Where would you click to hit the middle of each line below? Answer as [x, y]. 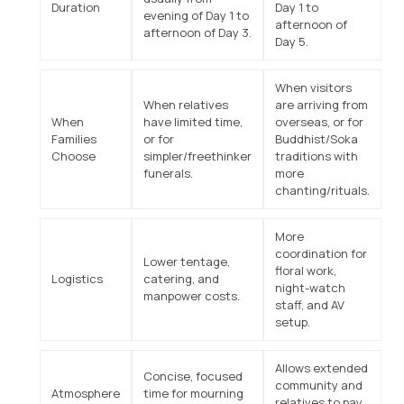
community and [319, 385]
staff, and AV [310, 304]
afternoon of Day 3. [197, 32]
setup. [293, 321]
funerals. [168, 173]
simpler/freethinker [197, 156]
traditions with [317, 156]
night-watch [310, 287]
